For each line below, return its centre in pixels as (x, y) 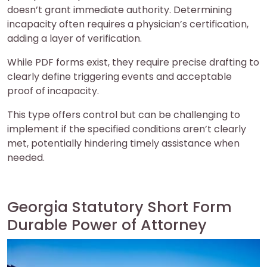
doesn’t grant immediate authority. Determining (119, 10)
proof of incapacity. (53, 91)
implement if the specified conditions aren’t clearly (127, 129)
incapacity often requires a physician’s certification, (128, 24)
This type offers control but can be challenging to (124, 114)
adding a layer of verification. (74, 38)
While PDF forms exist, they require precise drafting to (133, 62)
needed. (26, 157)
